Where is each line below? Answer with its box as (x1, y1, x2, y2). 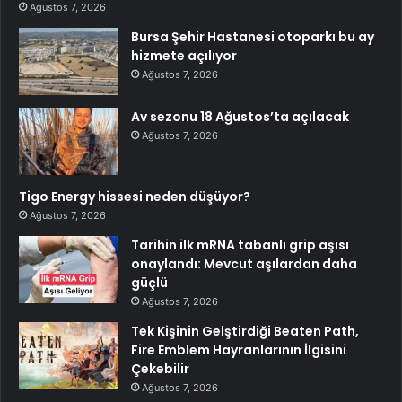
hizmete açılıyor (131, 46, 237, 65)
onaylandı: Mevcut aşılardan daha (131, 254, 357, 273)
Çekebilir (131, 359, 189, 378)
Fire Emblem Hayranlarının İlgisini (131, 340, 346, 359)
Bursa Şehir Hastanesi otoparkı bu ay (131, 27, 374, 46)
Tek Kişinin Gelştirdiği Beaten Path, (131, 321, 359, 340)
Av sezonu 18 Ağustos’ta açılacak (131, 107, 349, 126)
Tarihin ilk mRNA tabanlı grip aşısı (131, 235, 349, 254)
